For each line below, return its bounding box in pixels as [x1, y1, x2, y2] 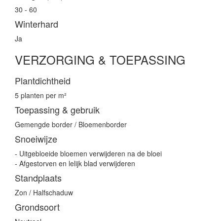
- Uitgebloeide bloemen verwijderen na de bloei [15, 148, 162, 159]
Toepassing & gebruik [15, 103, 100, 116]
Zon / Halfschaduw [15, 187, 73, 198]
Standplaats [15, 171, 62, 184]
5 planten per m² [15, 90, 67, 101]
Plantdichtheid [15, 74, 71, 87]
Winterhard [15, 17, 58, 31]
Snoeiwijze [15, 132, 57, 146]
